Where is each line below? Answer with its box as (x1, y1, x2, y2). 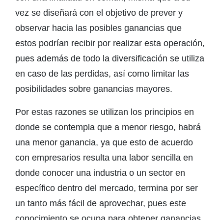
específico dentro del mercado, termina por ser (15, 183, 198, 193)
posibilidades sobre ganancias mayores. (15, 84, 172, 94)
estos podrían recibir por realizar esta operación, (15, 38, 205, 48)
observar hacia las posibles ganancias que (15, 23, 182, 33)
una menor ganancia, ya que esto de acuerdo (15, 137, 193, 147)
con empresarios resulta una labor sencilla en (15, 153, 193, 163)
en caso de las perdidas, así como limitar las (15, 69, 189, 79)
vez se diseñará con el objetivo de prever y (15, 8, 183, 18)
